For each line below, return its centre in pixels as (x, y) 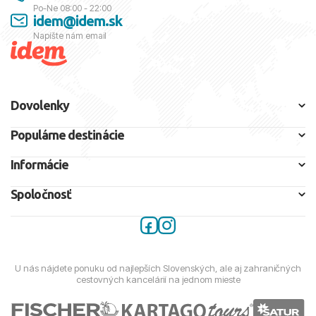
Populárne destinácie (67, 135)
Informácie (39, 165)
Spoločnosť (41, 194)
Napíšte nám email (70, 36)
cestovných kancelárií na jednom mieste (158, 280)
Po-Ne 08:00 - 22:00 (72, 8)
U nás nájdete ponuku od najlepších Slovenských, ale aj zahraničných (158, 268)
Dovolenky (40, 105)
